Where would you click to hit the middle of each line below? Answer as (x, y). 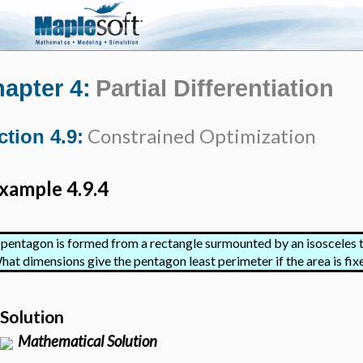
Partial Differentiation (215, 88)
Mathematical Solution (88, 341)
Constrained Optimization (200, 136)
